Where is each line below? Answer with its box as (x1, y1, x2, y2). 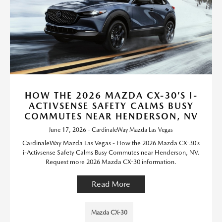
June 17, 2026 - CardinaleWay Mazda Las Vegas (49, 126, 173, 133)
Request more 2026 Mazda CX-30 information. (46, 158, 176, 166)
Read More (92, 179, 130, 189)
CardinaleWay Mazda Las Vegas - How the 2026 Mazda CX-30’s (22, 139, 200, 147)
